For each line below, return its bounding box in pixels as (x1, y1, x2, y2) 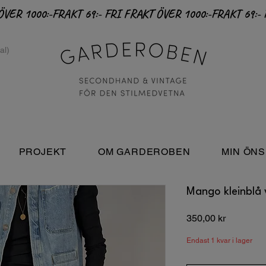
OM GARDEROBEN (98, 146, 191, 157)
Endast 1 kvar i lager (186, 236, 252, 245)
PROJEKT (18, 146, 67, 157)
